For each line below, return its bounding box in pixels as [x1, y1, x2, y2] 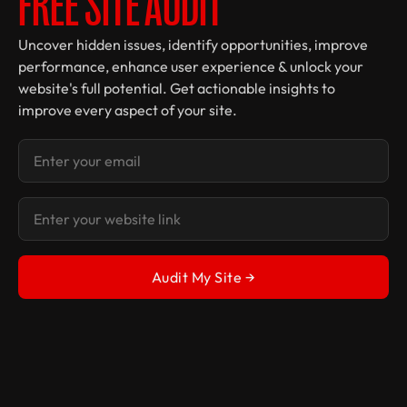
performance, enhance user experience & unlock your [18, 56, 363, 75]
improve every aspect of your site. [18, 100, 237, 119]
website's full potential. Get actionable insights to [18, 78, 335, 97]
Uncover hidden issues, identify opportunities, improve [18, 35, 368, 54]
